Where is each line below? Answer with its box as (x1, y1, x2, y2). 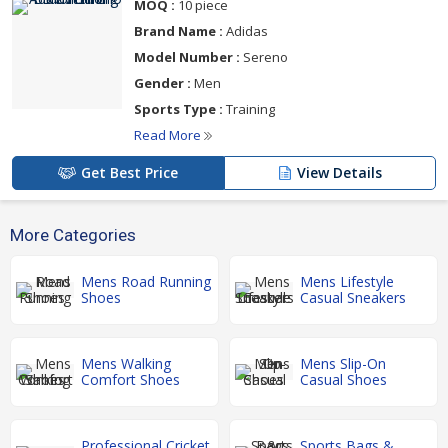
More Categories (10, 225, 136, 246)
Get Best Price (81, 163, 178, 183)
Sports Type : (134, 100, 223, 119)
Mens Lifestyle (300, 272, 394, 292)
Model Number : (134, 48, 240, 67)
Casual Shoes (300, 370, 387, 390)
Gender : (134, 74, 191, 93)
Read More (134, 126, 204, 145)
